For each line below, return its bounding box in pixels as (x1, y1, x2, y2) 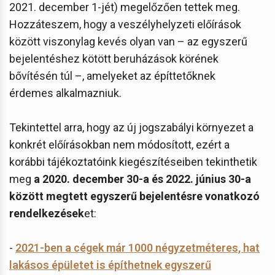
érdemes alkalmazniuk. (9, 86, 122, 99)
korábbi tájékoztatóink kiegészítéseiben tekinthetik (9, 155, 257, 168)
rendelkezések (9, 206, 84, 220)
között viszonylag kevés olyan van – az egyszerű (9, 34, 247, 48)
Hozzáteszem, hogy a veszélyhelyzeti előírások (9, 17, 241, 31)
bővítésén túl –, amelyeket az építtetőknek (9, 69, 215, 82)
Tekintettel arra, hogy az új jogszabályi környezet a (9, 120, 254, 134)
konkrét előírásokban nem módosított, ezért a (9, 137, 230, 151)
